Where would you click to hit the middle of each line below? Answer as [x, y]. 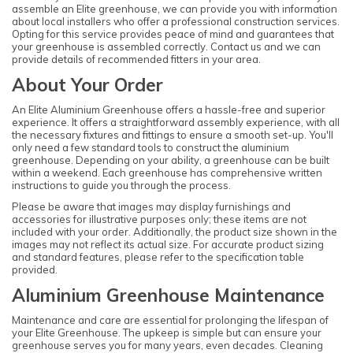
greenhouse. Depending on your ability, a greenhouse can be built [171, 160]
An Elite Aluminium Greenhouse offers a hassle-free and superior [169, 110]
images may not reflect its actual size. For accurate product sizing [168, 244]
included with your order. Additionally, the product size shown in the [175, 231]
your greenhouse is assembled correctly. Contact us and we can [166, 46]
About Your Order [87, 85]
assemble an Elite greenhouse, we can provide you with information [175, 8]
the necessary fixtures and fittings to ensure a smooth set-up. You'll [173, 135]
